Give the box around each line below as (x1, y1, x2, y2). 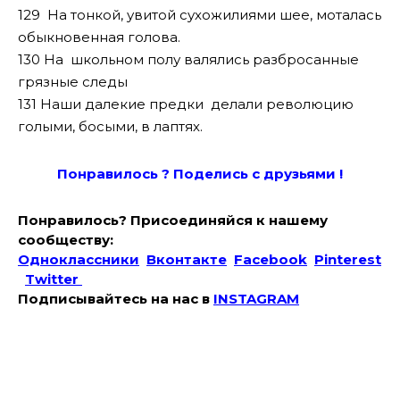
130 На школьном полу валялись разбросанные (18, 50, 359, 68)
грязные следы (18, 72, 128, 90)
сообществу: (18, 230, 113, 248)
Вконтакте (146, 250, 227, 268)
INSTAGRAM (213, 289, 299, 307)
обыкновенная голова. (18, 28, 180, 46)
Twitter (25, 270, 82, 287)
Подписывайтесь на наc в (18, 289, 213, 307)
